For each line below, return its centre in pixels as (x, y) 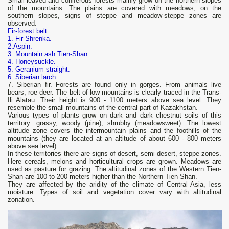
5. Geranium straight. (39, 70)
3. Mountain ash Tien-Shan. (49, 54)
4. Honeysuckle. (32, 62)
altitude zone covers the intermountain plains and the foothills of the (114, 131)
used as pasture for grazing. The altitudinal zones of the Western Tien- (114, 169)
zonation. (21, 200)
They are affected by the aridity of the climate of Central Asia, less (114, 185)
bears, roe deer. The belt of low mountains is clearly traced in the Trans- (114, 93)
